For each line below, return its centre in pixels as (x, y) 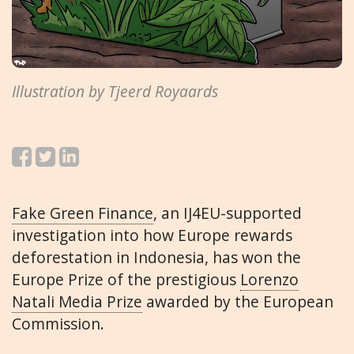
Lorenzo (269, 280)
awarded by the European (238, 302)
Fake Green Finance (83, 213)
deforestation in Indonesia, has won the (156, 258)
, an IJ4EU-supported (228, 213)
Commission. (58, 324)
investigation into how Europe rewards (152, 235)
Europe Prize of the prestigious (126, 280)
